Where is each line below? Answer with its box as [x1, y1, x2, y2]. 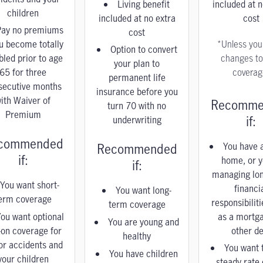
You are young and [108, 215, 180, 228]
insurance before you [96, 85, 178, 98]
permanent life [108, 71, 166, 84]
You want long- [116, 184, 172, 197]
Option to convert [110, 43, 177, 56]
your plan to [114, 57, 160, 70]
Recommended [96, 140, 177, 157]
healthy [123, 230, 151, 242]
